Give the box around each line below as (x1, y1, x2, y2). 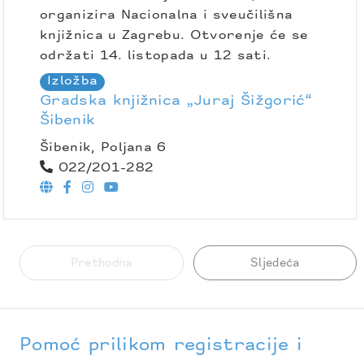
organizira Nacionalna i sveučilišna (40, 8, 293, 22)
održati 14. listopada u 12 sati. (40, 49, 276, 63)
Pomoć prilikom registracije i (19, 336, 303, 354)
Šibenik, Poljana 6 (40, 141, 167, 154)
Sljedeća (249, 257, 300, 270)
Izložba (47, 74, 98, 88)
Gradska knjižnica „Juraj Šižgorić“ (40, 93, 312, 108)
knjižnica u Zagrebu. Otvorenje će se (40, 28, 309, 42)
